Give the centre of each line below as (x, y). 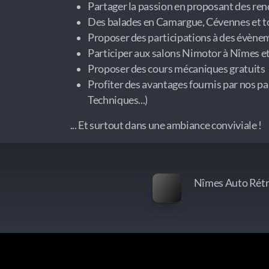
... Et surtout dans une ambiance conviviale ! (165, 125)
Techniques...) (118, 100)
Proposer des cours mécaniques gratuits (177, 69)
